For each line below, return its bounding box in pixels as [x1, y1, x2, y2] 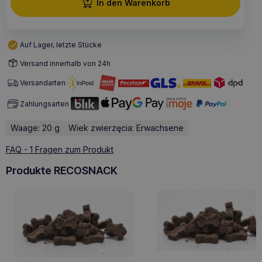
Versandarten [20, 78, 65, 88]
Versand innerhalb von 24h [20, 58, 111, 68]
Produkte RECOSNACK [6, 164, 118, 177]
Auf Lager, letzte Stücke [20, 40, 102, 50]
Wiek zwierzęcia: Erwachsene [68, 123, 184, 133]
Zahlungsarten [20, 99, 69, 108]
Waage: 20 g [10, 123, 60, 133]
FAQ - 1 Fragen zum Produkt [6, 144, 113, 155]
